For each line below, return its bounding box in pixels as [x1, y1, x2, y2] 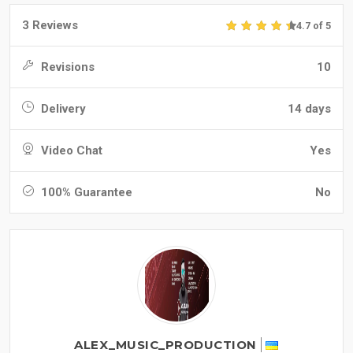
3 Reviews [22, 18, 78, 33]
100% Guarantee [38, 185, 132, 200]
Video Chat [38, 143, 102, 158]
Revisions [38, 60, 95, 75]
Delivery [38, 102, 86, 117]
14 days [288, 102, 331, 117]
